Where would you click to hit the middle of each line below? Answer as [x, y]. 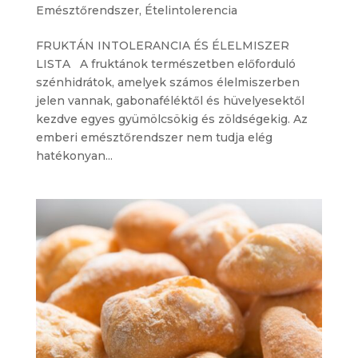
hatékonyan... [74, 156]
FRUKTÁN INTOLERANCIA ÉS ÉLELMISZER [162, 46]
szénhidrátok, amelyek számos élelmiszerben [167, 83]
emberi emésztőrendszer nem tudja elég [154, 138]
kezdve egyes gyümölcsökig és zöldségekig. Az [171, 119]
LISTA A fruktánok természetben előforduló [165, 64]
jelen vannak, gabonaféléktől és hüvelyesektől [170, 101]
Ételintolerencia [191, 11]
